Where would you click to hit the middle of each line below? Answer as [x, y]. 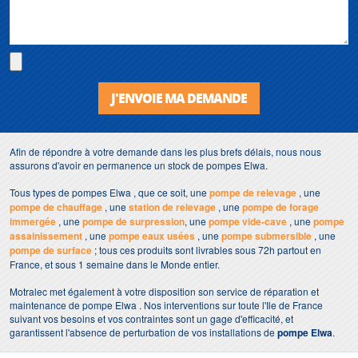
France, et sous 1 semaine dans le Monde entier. [115, 264]
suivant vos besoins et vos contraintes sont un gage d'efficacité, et [151, 318]
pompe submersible [267, 236]
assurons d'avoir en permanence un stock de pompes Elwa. [139, 165]
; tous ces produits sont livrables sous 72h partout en [207, 250]
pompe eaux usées [152, 236]
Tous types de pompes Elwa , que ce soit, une [109, 192]
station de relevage [172, 207]
